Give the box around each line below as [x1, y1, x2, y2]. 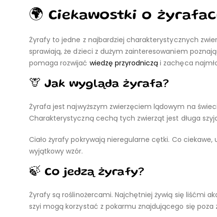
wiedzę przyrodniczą [89, 58, 158, 68]
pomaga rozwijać [29, 58, 90, 68]
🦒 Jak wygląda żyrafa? [29, 79, 169, 90]
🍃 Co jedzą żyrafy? [29, 168, 144, 178]
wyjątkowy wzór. [29, 146, 83, 156]
